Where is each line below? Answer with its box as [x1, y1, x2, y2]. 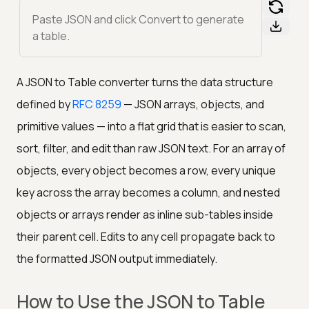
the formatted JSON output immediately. [17, 250, 217, 266]
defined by [17, 96, 70, 112]
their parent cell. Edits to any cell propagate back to [17, 228, 275, 244]
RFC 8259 [72, 96, 121, 112]
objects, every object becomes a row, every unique [17, 162, 276, 178]
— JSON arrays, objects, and [123, 96, 264, 112]
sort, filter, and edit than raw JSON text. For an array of [17, 140, 286, 156]
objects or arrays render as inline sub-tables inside [17, 206, 273, 222]
